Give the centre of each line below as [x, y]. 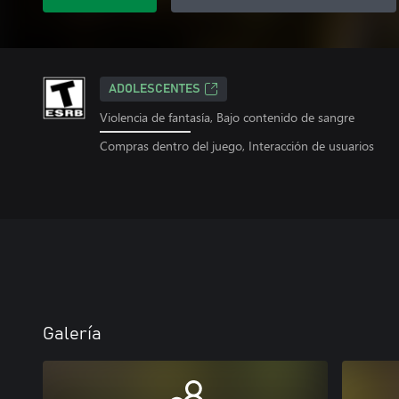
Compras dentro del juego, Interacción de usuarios [237, 145]
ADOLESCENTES [155, 89]
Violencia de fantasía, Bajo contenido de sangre [227, 117]
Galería [72, 334]
